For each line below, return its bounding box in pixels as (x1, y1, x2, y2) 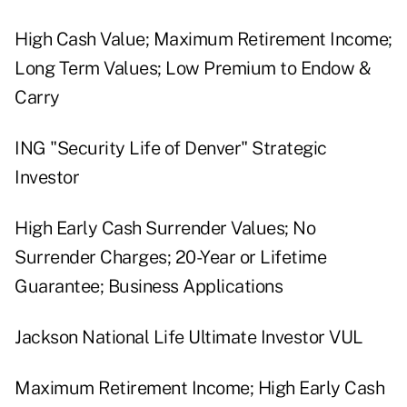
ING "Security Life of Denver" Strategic (15, 137, 327, 160)
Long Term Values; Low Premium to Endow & (15, 57, 371, 80)
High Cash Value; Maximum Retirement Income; (15, 28, 392, 51)
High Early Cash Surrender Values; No (15, 217, 315, 240)
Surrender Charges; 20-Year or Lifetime (15, 246, 326, 269)
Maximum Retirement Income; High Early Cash (15, 377, 384, 400)
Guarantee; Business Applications (15, 275, 283, 298)
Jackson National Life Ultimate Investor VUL (15, 326, 363, 349)
